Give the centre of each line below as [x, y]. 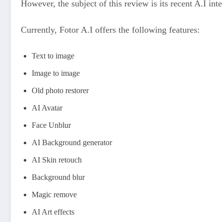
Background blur [58, 177]
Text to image [53, 55]
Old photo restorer [60, 90]
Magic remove [54, 194]
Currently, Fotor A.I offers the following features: [110, 30]
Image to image [56, 73]
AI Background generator [72, 142]
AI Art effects [53, 212]
